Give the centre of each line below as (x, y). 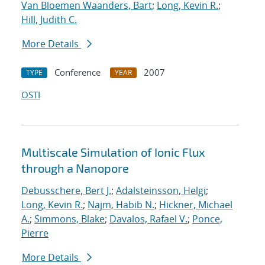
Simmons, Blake (70, 219)
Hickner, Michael (196, 205)
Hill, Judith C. (49, 20)
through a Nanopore (75, 168)
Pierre (35, 233)
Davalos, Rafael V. (148, 219)
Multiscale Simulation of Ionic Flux (113, 152)
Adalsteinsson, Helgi (161, 191)
